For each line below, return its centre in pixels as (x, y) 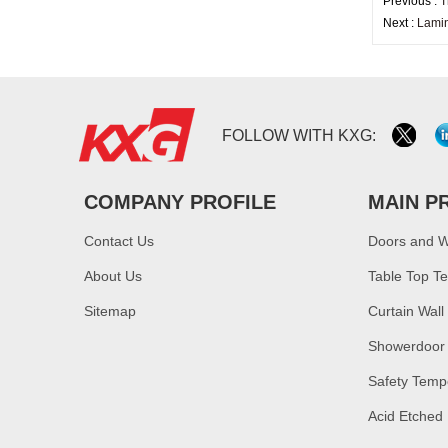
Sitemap (110, 311)
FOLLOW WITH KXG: (301, 135)
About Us (113, 276)
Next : (400, 23)
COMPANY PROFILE (180, 202)
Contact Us (119, 241)
